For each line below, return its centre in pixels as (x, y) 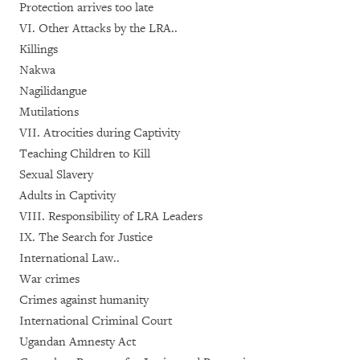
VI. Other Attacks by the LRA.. (98, 29)
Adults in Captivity (67, 196)
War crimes (49, 279)
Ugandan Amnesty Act (78, 342)
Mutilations (49, 112)
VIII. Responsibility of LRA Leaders (111, 217)
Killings (39, 49)
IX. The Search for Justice (86, 237)
